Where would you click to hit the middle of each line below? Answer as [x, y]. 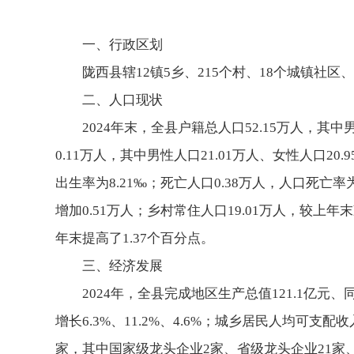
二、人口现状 [122, 100]
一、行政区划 [122, 45]
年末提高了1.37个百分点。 [135, 238]
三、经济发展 [122, 266]
